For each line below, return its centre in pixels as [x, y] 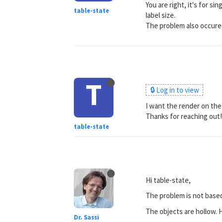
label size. [161, 15]
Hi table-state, [168, 180]
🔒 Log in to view [174, 90]
